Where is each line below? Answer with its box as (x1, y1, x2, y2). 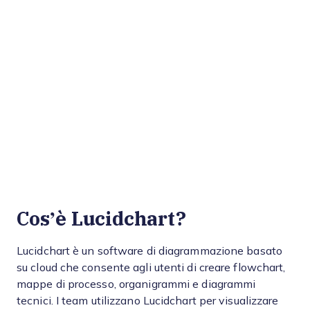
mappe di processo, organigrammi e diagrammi (17, 278, 256, 290)
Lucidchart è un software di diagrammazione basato (17, 245, 282, 257)
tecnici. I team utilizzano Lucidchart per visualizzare (17, 295, 279, 307)
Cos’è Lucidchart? (17, 204, 186, 232)
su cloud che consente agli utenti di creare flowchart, (17, 262, 286, 273)
